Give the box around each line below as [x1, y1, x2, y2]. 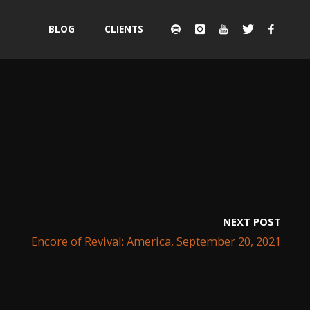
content [49, 82, 86, 96]
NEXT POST [223, 214, 281, 228]
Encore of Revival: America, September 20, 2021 [31, 232, 281, 249]
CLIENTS [104, 23, 143, 35]
